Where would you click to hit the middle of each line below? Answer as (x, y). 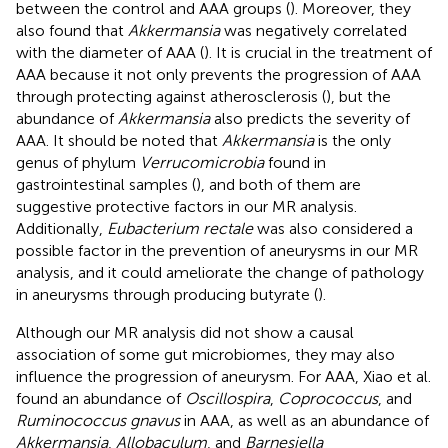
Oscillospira (227, 398)
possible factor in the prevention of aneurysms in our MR (217, 250)
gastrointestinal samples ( (106, 184)
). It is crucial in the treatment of (318, 52)
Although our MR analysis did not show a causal (185, 332)
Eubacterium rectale (180, 228)
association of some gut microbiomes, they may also (205, 354)
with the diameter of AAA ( (110, 52)
